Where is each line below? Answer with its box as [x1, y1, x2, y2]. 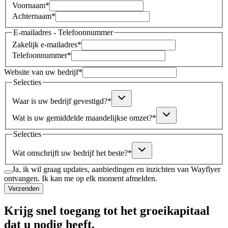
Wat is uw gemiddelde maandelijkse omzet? [12, 113, 152, 122]
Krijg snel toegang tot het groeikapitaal [4, 204, 210, 217]
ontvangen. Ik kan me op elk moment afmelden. [4, 174, 157, 183]
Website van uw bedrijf [4, 68, 78, 77]
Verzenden [8, 184, 39, 192]
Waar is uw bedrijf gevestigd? [12, 97, 107, 105]
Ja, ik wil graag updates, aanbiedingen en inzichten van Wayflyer [12, 164, 220, 174]
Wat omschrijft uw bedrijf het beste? [12, 148, 128, 157]
